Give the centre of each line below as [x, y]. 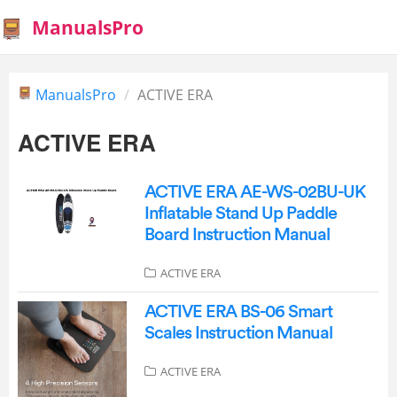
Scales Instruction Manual [238, 333]
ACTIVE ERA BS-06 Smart [238, 312]
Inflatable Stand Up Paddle [240, 214]
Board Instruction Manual [237, 235]
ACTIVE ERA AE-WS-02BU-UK [255, 192]
